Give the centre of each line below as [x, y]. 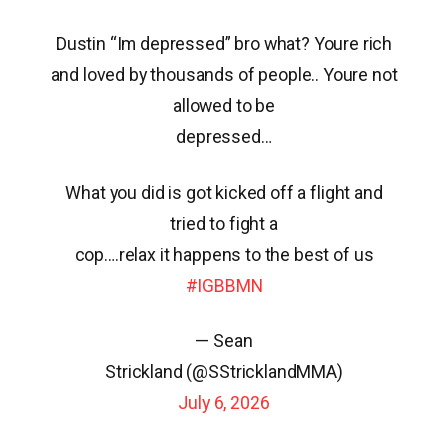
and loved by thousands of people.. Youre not [224, 75]
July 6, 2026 [224, 402]
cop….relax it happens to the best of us [224, 254]
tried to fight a [224, 223]
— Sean [224, 340]
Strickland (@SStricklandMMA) [224, 371]
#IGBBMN [224, 285]
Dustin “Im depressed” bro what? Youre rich [224, 44]
